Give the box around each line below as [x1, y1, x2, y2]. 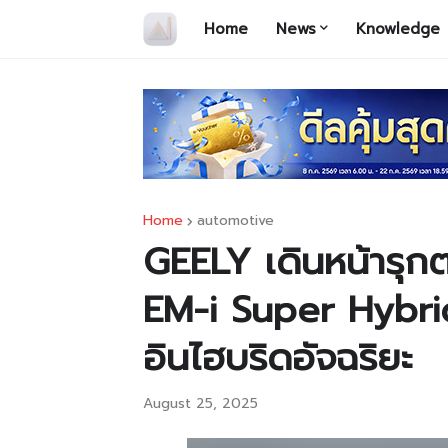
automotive [197, 210, 274, 231]
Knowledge [356, 18, 440, 40]
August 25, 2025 [143, 393, 258, 414]
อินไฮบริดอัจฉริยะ [143, 330, 413, 386]
